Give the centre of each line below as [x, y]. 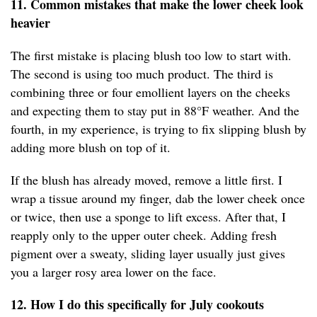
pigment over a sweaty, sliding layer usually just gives [148, 254]
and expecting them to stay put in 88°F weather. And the [155, 111]
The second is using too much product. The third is [142, 74]
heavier [30, 23]
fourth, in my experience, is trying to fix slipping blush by [158, 129]
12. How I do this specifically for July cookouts [137, 305]
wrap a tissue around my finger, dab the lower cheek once [158, 198]
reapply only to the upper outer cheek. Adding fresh [144, 235]
